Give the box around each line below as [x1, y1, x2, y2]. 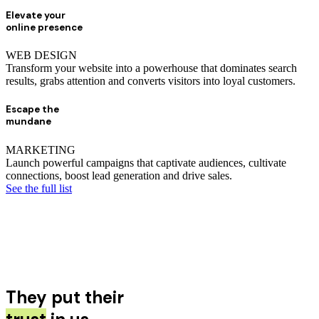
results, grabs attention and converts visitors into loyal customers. [6, 75, 296, 88]
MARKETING [6, 143, 75, 156]
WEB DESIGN [6, 49, 77, 62]
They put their [6, 286, 124, 308]
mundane [6, 115, 51, 128]
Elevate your [6, 9, 66, 22]
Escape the [6, 103, 59, 116]
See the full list [6, 182, 72, 194]
